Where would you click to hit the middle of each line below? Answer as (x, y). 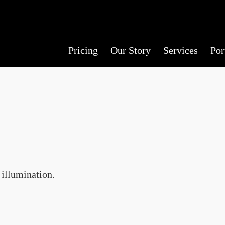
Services (181, 50)
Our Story (131, 50)
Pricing (83, 50)
